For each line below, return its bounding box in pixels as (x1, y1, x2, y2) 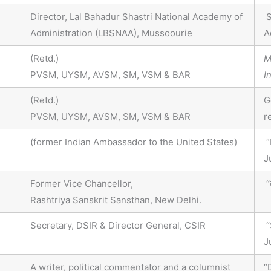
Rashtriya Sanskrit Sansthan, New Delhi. (30, 194, 201, 206)
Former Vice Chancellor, (30, 178, 133, 190)
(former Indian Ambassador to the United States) (30, 136, 237, 148)
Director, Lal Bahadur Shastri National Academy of (30, 11, 243, 23)
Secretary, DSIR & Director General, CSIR (30, 220, 206, 232)
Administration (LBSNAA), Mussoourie (30, 27, 192, 39)
